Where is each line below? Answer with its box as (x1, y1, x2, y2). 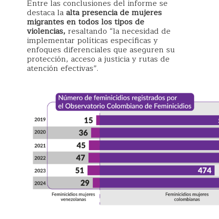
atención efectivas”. (27, 62, 98, 75)
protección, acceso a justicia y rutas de (27, 53, 170, 66)
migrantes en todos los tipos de (27, 16, 144, 29)
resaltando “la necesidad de (66, 25, 171, 38)
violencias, (27, 25, 66, 38)
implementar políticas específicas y (27, 34, 158, 47)
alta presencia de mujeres (66, 6, 162, 20)
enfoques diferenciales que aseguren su (27, 44, 175, 57)
